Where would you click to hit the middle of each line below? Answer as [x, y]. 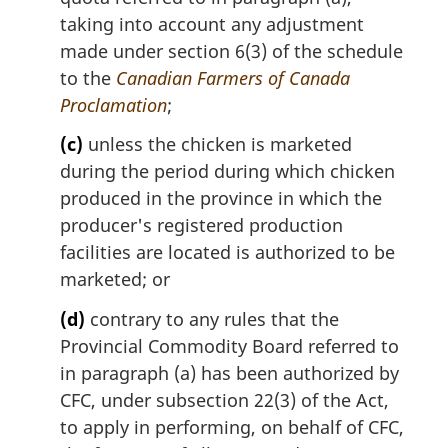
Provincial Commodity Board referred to [229, 345]
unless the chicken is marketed [217, 144]
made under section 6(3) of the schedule [231, 50]
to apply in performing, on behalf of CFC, [232, 426]
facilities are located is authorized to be [227, 252]
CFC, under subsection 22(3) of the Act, [224, 399]
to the [88, 77]
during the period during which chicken [227, 171]
